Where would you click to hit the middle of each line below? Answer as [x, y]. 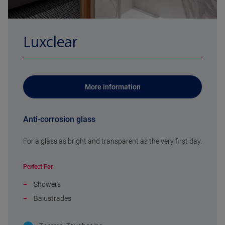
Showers [47, 185]
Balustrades [52, 198]
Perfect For [38, 167]
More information [113, 87]
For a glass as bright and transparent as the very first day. [113, 141]
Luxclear [50, 42]
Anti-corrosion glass [59, 120]
